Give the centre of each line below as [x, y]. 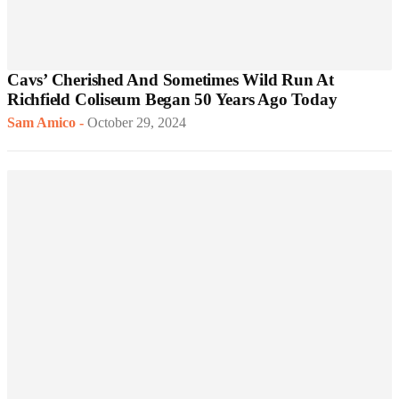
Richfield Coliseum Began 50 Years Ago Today [172, 100]
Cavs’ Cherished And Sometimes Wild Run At [171, 80]
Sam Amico [41, 123]
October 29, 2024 [137, 123]
